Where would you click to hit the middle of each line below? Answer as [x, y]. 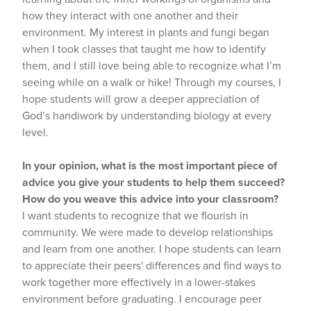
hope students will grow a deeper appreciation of [141, 99]
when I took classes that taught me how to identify [144, 49]
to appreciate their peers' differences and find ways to [152, 266]
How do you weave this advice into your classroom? [150, 199]
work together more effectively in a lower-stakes [139, 282]
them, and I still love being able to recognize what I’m [152, 66]
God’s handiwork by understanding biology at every [147, 116]
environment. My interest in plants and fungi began [146, 32]
